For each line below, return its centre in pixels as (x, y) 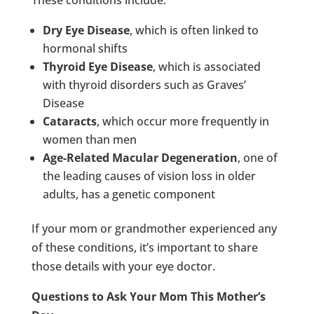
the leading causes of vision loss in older (149, 176)
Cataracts (69, 121)
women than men (89, 139)
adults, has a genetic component (129, 194)
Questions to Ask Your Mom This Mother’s (148, 296)
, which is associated (206, 66)
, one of (257, 157)
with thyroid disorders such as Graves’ (144, 84)
